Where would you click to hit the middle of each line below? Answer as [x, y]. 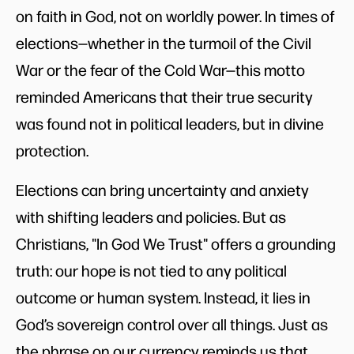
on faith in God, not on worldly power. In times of [175, 15]
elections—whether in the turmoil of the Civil [164, 42]
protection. [52, 150]
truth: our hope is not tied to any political [151, 270]
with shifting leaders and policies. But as [151, 216]
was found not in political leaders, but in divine [170, 123]
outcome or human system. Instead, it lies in [163, 297]
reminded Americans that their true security [164, 96]
